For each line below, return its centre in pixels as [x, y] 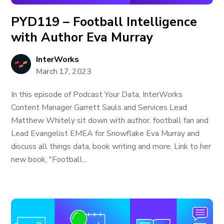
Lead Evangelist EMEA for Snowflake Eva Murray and [105, 133]
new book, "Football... [49, 159]
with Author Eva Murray [82, 37]
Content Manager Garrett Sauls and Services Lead [99, 107]
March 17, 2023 [64, 71]
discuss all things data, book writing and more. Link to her [111, 146]
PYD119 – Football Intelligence [104, 22]
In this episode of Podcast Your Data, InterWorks [97, 94]
